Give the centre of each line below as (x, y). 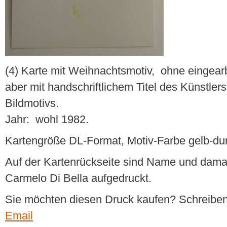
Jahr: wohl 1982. (47, 119)
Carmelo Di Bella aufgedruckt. (78, 178)
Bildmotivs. (32, 103)
